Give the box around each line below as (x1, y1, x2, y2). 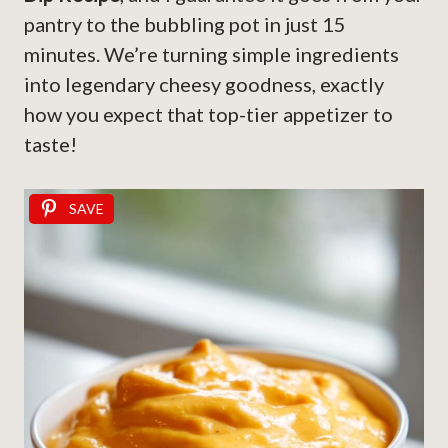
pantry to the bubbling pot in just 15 (24, 12, 346, 37)
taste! (24, 132, 77, 157)
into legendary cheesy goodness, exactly (24, 72, 384, 97)
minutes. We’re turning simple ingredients (24, 42, 399, 67)
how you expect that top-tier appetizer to (24, 102, 393, 127)
